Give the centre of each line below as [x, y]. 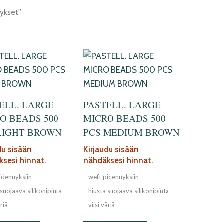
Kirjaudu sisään [111, 149]
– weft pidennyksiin [111, 177]
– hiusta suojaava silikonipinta [126, 191]
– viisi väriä [99, 204]
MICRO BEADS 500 [124, 118]
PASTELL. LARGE [122, 104]
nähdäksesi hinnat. [118, 160]
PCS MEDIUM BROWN [131, 132]
